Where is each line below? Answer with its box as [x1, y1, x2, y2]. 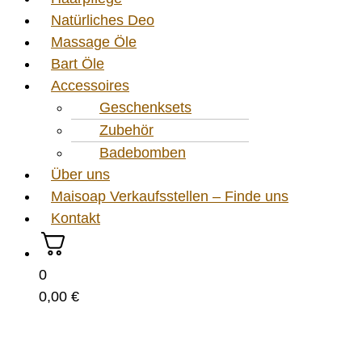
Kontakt [51, 209, 100, 226]
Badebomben [99, 144, 186, 161]
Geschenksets [99, 99, 192, 116]
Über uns [51, 166, 110, 183]
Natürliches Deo [51, 11, 154, 28]
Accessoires [51, 77, 129, 94]
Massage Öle [51, 33, 137, 50]
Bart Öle [51, 55, 104, 72]
